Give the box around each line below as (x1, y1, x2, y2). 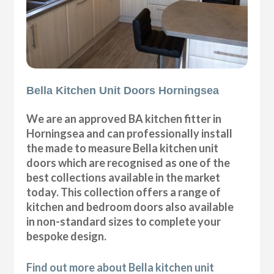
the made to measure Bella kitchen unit (26, 141, 219, 155)
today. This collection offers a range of (26, 185, 221, 199)
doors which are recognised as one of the (26, 156, 231, 170)
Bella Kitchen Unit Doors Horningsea (26, 84, 220, 97)
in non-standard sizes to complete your (26, 215, 221, 229)
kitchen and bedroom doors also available (26, 200, 234, 214)
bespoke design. (26, 229, 107, 243)
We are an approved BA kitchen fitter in (26, 112, 222, 126)
